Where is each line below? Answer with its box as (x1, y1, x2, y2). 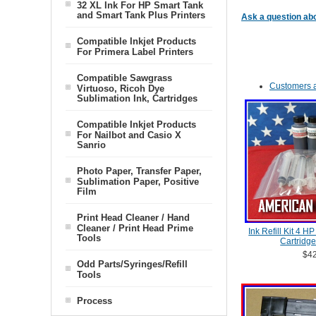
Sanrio (77, 140, 106, 150)
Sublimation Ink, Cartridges (77, 93, 197, 103)
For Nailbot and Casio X (77, 130, 181, 140)
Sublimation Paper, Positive (77, 176, 199, 186)
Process (77, 296, 112, 306)
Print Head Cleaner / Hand (77, 212, 190, 223)
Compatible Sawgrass (77, 73, 172, 83)
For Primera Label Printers (77, 47, 193, 56)
